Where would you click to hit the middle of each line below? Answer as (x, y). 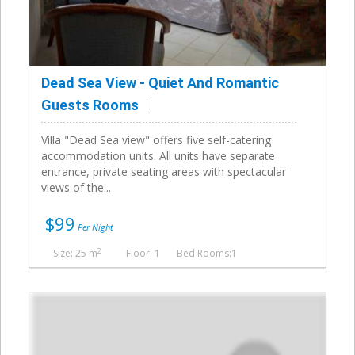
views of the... (76, 188)
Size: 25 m (75, 254)
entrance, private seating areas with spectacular (164, 172)
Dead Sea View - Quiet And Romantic (160, 83)
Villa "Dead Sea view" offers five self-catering (156, 140)
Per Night (94, 227)
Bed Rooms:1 (207, 254)
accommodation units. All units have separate (158, 156)
